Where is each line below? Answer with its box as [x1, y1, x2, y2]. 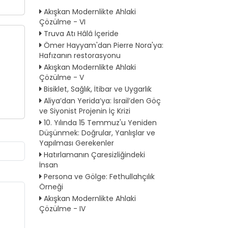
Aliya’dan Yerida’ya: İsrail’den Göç [44, 95, 161, 106]
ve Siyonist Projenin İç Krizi [39, 105, 130, 116]
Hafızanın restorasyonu [39, 50, 121, 61]
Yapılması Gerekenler [39, 137, 114, 148]
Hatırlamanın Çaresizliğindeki [44, 149, 145, 160]
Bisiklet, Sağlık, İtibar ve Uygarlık [44, 83, 152, 94]
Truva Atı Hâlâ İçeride [44, 28, 119, 39]
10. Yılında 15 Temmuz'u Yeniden [44, 117, 157, 128]
